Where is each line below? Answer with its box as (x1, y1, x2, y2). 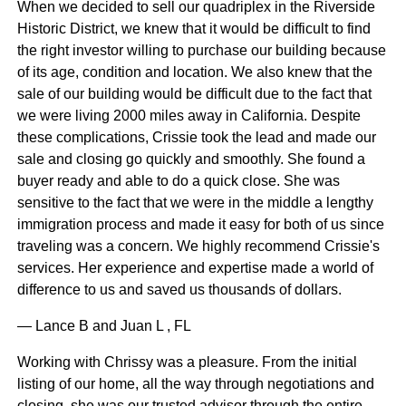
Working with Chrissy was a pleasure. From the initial (16, 354, 357, 371)
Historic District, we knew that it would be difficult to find (16, 21, 371, 37)
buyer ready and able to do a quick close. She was (16, 173, 340, 189)
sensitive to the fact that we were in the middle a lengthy (16, 195, 373, 211)
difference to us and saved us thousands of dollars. (16, 282, 342, 298)
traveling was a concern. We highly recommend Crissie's (16, 238, 380, 255)
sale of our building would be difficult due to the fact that (16, 86, 372, 102)
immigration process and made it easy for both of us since (16, 217, 384, 233)
